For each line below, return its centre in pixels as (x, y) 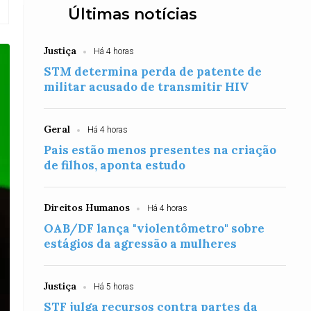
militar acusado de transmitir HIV (146, 87)
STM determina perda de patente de (153, 72)
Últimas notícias (133, 14)
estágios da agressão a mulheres (141, 244)
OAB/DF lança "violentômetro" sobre (154, 228)
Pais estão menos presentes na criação (160, 150)
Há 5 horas (114, 287)
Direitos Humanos (87, 208)
